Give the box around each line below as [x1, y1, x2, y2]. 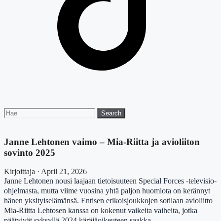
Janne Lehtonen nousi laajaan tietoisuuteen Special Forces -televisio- [4, 176, 217, 186]
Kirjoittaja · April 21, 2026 [4, 167, 87, 176]
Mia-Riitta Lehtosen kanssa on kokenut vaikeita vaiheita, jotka [4, 206, 197, 216]
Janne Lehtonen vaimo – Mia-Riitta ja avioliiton [4, 136, 200, 147]
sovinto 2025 [4, 147, 55, 158]
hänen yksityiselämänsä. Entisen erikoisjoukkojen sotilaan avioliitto [4, 196, 213, 206]
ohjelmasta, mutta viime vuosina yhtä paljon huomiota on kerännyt [4, 186, 210, 196]
